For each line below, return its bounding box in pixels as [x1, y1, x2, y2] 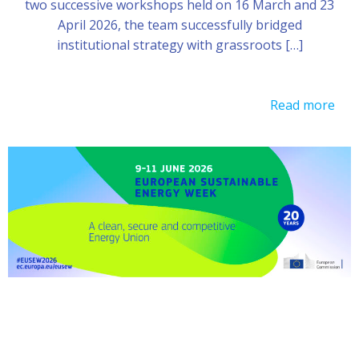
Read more [270, 95, 335, 114]
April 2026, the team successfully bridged [57, 15, 302, 34]
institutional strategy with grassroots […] [56, 35, 303, 54]
